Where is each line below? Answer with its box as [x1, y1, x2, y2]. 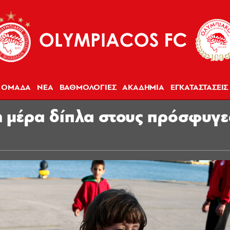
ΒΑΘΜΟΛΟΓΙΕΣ [59, 84, 117, 92]
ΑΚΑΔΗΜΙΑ [122, 84, 164, 92]
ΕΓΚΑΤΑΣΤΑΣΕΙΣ [170, 84, 228, 92]
